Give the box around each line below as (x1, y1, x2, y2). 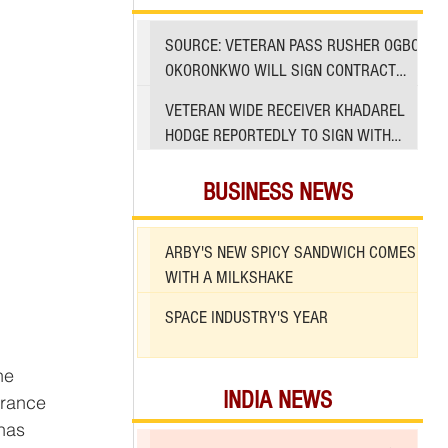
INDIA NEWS (223, 386, 332, 415)
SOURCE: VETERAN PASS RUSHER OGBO (165, 35, 420, 56)
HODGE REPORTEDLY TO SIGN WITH (165, 124, 391, 146)
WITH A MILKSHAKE (165, 267, 293, 289)
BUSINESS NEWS (202, 178, 353, 207)
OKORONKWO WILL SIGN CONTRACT (165, 60, 396, 81)
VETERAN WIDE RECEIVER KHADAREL (165, 99, 405, 121)
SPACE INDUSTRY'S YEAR (165, 307, 328, 329)
